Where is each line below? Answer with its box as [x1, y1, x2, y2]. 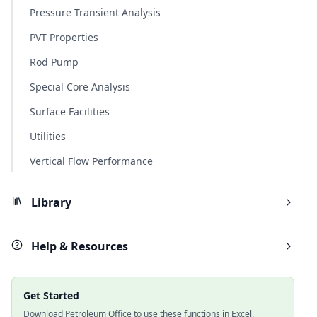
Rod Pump [30, 55, 79, 69]
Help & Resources [28, 238, 128, 254]
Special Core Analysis [30, 80, 130, 93]
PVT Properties [30, 30, 98, 44]
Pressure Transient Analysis [30, 6, 161, 19]
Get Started [23, 289, 79, 302]
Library [28, 195, 71, 210]
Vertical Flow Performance [30, 154, 153, 168]
